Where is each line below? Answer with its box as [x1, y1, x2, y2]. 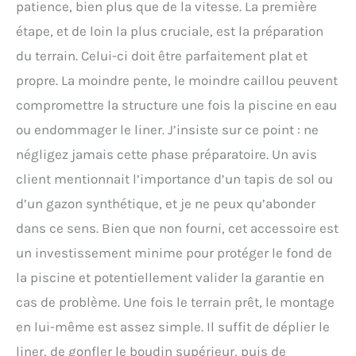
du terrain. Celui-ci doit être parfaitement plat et [16, 47, 308, 64]
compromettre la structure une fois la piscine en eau [16, 96, 337, 113]
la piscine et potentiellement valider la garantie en [16, 269, 324, 285]
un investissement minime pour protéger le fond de [16, 244, 332, 261]
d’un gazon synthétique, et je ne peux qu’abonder [16, 195, 315, 211]
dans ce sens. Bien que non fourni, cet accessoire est [16, 219, 339, 236]
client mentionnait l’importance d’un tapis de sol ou [16, 170, 333, 187]
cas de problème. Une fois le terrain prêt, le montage [16, 293, 335, 310]
